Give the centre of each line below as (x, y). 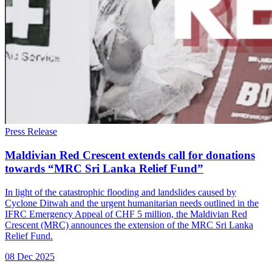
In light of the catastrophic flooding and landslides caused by (121, 192)
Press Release (31, 132)
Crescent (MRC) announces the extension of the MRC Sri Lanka (129, 225)
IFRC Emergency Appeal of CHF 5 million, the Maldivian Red (126, 214)
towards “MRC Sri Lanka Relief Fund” (104, 168)
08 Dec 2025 (30, 256)
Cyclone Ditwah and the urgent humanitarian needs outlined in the (132, 203)
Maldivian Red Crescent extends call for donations (130, 155)
